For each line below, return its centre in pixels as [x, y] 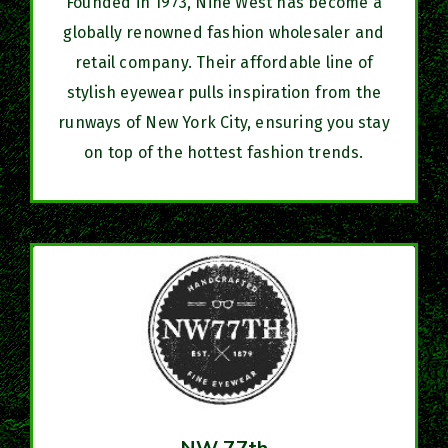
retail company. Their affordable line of [224, 62]
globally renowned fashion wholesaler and [224, 32]
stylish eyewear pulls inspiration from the [224, 92]
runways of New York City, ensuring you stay [224, 122]
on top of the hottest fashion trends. [224, 152]
